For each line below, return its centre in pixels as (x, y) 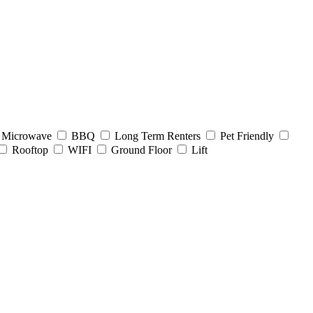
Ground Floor (141, 150)
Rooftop (30, 150)
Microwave (27, 136)
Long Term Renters (158, 136)
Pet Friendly (247, 136)
